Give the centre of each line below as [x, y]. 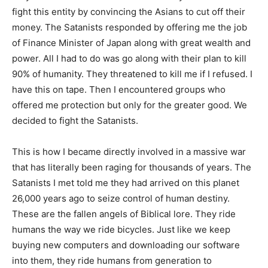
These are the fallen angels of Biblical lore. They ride [124, 214]
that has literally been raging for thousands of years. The [132, 167]
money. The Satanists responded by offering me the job [130, 27]
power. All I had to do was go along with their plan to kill [129, 58]
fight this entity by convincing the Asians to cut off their [129, 11]
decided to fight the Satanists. [75, 120]
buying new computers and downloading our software [126, 245]
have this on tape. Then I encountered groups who [119, 89]
